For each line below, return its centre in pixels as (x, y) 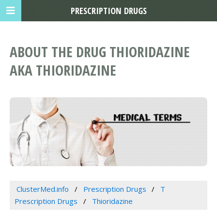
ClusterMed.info (42, 189)
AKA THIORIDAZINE (63, 70)
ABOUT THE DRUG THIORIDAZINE (100, 52)
